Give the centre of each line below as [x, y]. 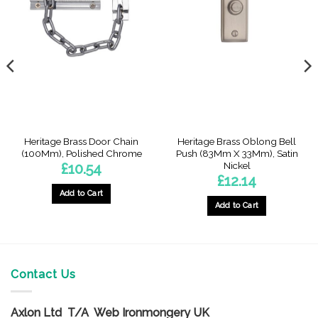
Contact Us [43, 274]
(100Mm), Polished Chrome [81, 153]
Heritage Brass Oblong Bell [237, 141]
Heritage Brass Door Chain [81, 141]
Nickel [237, 165]
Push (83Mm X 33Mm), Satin [237, 153]
